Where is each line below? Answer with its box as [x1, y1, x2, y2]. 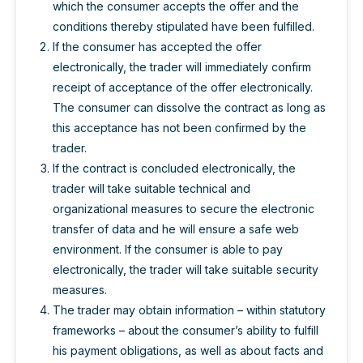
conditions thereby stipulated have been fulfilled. [53, 19, 314, 34]
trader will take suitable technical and [53, 181, 250, 196]
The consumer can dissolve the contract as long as [53, 100, 326, 115]
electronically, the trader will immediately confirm [53, 60, 311, 75]
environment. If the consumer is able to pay [53, 242, 283, 257]
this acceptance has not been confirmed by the [53, 121, 306, 135]
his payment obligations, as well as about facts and [53, 344, 323, 358]
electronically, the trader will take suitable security [53, 263, 318, 277]
